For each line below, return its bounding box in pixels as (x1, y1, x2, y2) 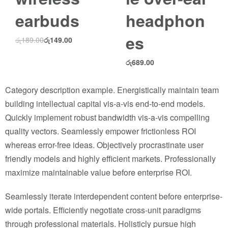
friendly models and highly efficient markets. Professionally (5, 153, 216, 164)
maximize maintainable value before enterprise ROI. (5, 166, 192, 178)
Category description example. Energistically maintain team (5, 84, 219, 96)
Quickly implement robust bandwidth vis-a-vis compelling (5, 111, 210, 123)
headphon (125, 9, 205, 32)
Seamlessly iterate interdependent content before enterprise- (5, 190, 222, 202)
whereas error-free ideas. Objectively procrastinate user (5, 139, 204, 151)
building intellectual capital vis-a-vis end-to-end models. (5, 98, 205, 109)
